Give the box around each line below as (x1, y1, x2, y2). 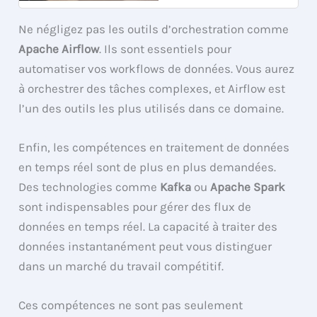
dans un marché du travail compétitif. (18, 259, 224, 274)
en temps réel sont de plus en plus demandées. (18, 160, 277, 175)
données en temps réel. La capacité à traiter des (18, 219, 278, 234)
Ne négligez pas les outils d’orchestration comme (18, 22, 289, 37)
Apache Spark (210, 180, 286, 195)
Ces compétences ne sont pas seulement (18, 298, 243, 313)
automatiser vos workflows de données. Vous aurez (18, 62, 295, 76)
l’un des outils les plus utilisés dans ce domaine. (18, 101, 284, 116)
